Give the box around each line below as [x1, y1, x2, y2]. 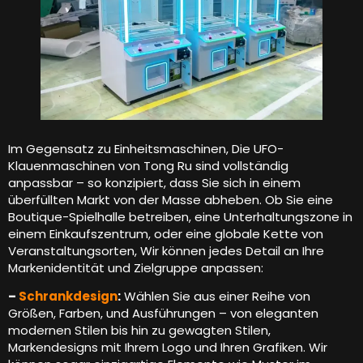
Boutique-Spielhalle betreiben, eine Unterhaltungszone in [8, 207, 352, 225]
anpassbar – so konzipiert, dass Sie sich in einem [8, 173, 301, 191]
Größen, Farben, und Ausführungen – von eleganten [8, 305, 318, 322]
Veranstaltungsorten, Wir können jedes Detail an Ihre [8, 241, 324, 259]
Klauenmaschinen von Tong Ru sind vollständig [8, 156, 288, 174]
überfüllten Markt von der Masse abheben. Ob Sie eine [8, 190, 333, 208]
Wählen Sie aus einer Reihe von [121, 288, 310, 305]
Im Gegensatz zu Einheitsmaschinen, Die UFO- [8, 139, 284, 157]
